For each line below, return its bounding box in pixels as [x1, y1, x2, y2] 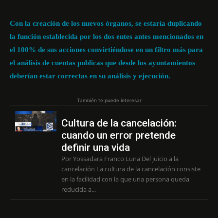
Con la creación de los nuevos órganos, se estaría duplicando [10, 19, 202, 27]
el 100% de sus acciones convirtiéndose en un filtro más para [10, 46, 203, 54]
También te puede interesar [76, 97, 142, 103]
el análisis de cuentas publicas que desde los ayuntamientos [10, 59, 195, 67]
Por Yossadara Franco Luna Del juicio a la [61, 154, 179, 163]
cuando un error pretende [61, 129, 176, 141]
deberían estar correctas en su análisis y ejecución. [10, 72, 170, 80]
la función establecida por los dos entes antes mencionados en [10, 33, 203, 40]
